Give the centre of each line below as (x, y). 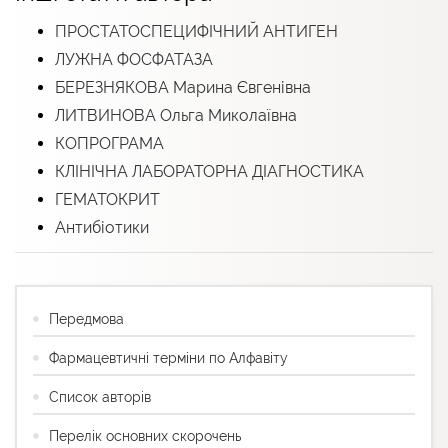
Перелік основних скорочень (145, 435)
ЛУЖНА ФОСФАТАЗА (134, 59)
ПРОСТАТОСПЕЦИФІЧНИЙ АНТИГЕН (196, 31)
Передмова (86, 318)
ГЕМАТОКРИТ (107, 199)
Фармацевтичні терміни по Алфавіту (168, 357)
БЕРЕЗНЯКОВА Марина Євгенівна (183, 87)
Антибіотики (102, 227)
